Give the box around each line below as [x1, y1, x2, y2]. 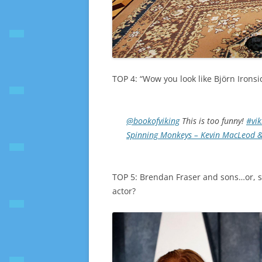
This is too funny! [180, 115, 246, 126]
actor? [112, 185, 136, 196]
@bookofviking [126, 115, 180, 126]
